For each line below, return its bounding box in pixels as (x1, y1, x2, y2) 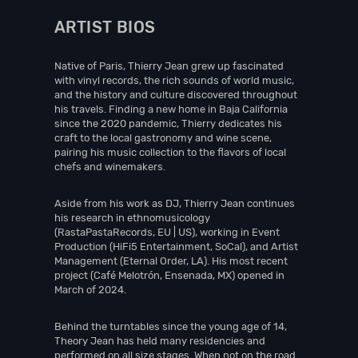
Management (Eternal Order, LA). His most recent (54, 255, 288, 267)
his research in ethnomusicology (54, 212, 210, 224)
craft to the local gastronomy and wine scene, (54, 132, 272, 144)
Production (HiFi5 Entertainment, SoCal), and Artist (54, 241, 298, 253)
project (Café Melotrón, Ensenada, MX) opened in (54, 269, 284, 281)
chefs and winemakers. (54, 161, 165, 173)
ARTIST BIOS (54, 18, 156, 37)
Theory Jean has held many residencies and (54, 335, 265, 347)
